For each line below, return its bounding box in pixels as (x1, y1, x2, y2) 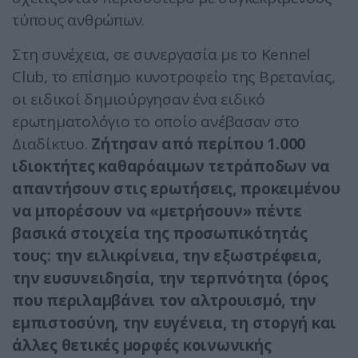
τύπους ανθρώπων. (12, 10, 145, 31)
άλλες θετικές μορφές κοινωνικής (12, 335, 272, 356)
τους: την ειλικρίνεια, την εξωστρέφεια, (12, 245, 321, 267)
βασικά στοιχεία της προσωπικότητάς (12, 223, 308, 245)
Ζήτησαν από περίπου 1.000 (91, 133, 305, 155)
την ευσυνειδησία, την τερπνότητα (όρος (12, 268, 328, 289)
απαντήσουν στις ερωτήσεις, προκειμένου (12, 178, 340, 200)
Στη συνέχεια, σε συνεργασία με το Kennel (12, 44, 310, 66)
